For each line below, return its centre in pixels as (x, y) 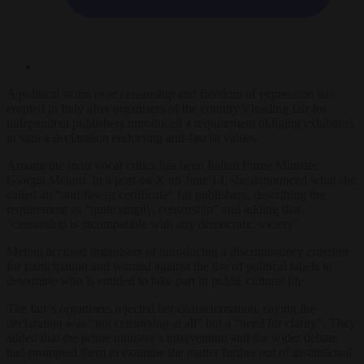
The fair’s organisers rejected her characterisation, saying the (161, 308)
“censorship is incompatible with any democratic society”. (154, 223)
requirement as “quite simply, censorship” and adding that (154, 209)
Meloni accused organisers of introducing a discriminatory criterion (178, 251)
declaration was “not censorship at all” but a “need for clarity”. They (181, 323)
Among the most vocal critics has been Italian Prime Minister (162, 165)
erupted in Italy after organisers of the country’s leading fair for (167, 108)
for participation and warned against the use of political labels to (169, 266)
